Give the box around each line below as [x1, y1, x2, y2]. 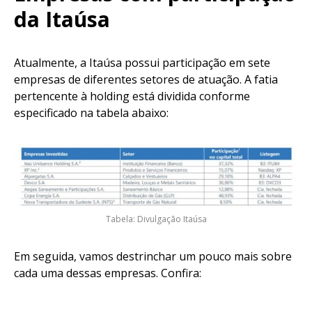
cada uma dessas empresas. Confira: [14, 265, 201, 281]
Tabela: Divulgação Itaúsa [105, 213, 207, 226]
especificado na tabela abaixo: [14, 104, 177, 120]
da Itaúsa [14, 4, 110, 33]
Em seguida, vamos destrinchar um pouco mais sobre [14, 249, 292, 265]
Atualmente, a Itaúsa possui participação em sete [14, 54, 270, 70]
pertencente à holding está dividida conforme [14, 88, 250, 104]
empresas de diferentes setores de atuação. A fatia [14, 71, 278, 87]
